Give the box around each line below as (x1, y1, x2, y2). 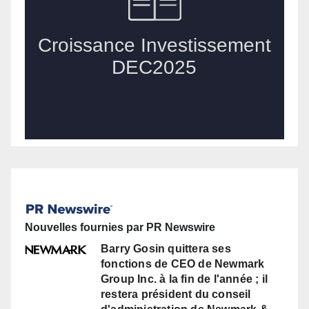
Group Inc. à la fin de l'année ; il (101, 273, 268, 286)
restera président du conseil (101, 288, 251, 301)
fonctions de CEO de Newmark (101, 258, 265, 270)
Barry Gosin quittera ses (101, 243, 231, 255)
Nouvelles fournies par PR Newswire (25, 221, 215, 234)
